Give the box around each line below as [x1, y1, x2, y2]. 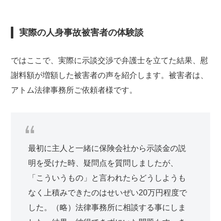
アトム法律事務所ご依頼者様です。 [11, 86, 138, 95]
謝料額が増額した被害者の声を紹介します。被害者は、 [11, 71, 209, 80]
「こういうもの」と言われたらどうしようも [28, 174, 186, 183]
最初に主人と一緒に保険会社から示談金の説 [28, 144, 186, 153]
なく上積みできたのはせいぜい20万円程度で [28, 188, 187, 197]
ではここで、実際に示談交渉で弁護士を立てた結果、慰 [11, 56, 209, 65]
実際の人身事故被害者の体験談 [19, 28, 144, 38]
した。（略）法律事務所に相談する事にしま [28, 203, 186, 212]
